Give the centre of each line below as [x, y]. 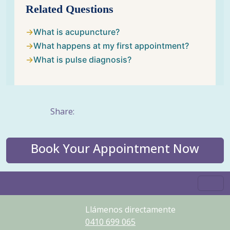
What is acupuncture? [76, 32]
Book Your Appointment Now [115, 148]
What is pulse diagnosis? [82, 59]
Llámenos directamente [130, 209]
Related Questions [70, 9]
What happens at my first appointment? [111, 45]
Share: [63, 111]
